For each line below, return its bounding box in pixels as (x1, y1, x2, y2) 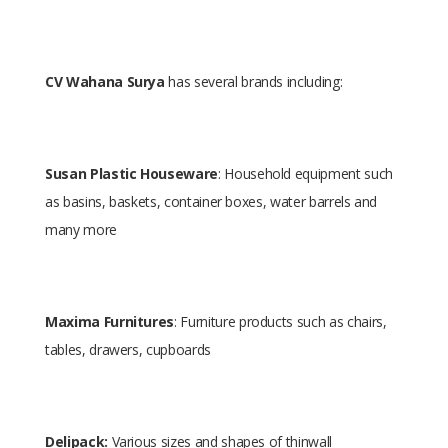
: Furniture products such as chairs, (174, 312, 387, 331)
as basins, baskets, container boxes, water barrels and (45, 192, 378, 211)
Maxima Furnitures (45, 312, 175, 331)
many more (45, 220, 117, 239)
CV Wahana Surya (45, 72, 165, 91)
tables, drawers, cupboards (45, 340, 211, 359)
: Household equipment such (217, 164, 393, 183)
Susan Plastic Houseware (45, 164, 218, 183)
